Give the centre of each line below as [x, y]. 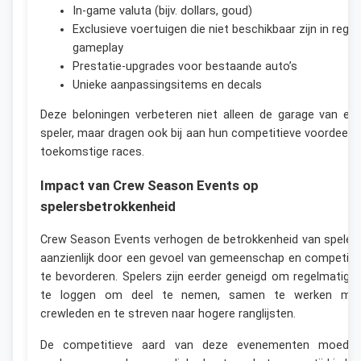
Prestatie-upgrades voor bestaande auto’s [185, 66]
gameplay [98, 48]
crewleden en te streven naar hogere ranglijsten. [168, 314]
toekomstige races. [92, 152]
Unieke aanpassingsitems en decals [167, 85]
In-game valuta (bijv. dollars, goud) [162, 10]
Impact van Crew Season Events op [149, 186]
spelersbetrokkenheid [108, 207]
